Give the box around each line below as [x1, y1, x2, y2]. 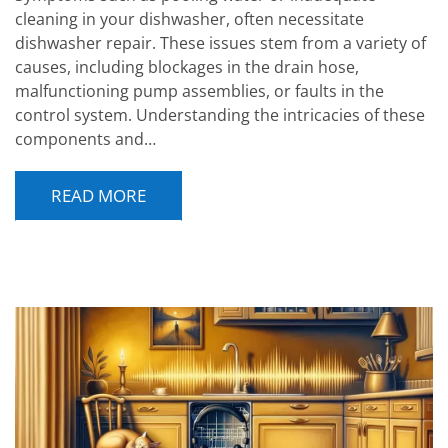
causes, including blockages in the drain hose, [15, 55, 359, 78]
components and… [15, 127, 156, 150]
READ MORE [51, 183, 146, 207]
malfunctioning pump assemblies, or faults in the [15, 79, 384, 102]
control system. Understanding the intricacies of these [15, 103, 425, 126]
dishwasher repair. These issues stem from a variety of [15, 31, 426, 54]
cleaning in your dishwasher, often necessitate [15, 7, 364, 30]
